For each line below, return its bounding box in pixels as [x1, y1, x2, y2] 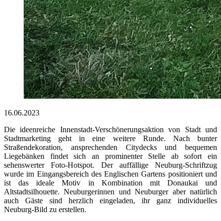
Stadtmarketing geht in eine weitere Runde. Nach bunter [4, 134, 217, 143]
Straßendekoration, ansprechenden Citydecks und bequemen [4, 143, 217, 152]
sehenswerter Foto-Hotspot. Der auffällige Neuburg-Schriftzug [4, 161, 217, 170]
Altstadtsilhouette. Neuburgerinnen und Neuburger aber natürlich [4, 187, 217, 196]
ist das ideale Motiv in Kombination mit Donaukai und [4, 179, 217, 187]
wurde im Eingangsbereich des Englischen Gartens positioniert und [4, 170, 217, 179]
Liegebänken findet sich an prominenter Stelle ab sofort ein [4, 152, 217, 161]
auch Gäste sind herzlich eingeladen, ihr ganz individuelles [4, 196, 217, 205]
